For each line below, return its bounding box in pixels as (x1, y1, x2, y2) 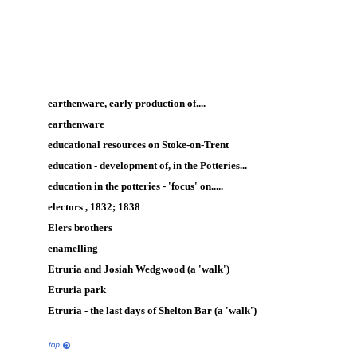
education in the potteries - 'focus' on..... (48, 180, 223, 192)
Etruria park (48, 284, 106, 296)
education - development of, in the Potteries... (48, 159, 247, 171)
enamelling (48, 242, 98, 254)
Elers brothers (48, 222, 112, 233)
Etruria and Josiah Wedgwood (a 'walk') (48, 263, 229, 275)
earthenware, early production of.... (48, 97, 206, 109)
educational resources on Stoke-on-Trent (48, 139, 229, 151)
